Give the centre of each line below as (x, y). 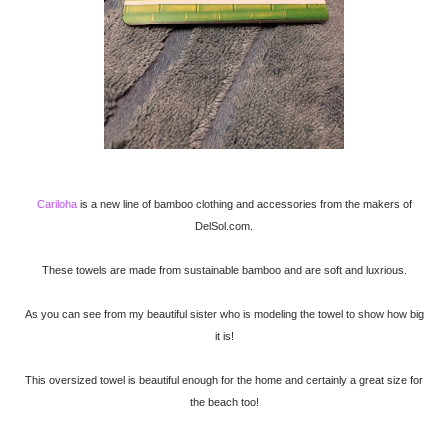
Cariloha (60, 204)
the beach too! (224, 402)
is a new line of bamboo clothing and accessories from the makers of (244, 204)
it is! (224, 336)
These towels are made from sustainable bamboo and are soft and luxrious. (227, 270)
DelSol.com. (224, 226)
